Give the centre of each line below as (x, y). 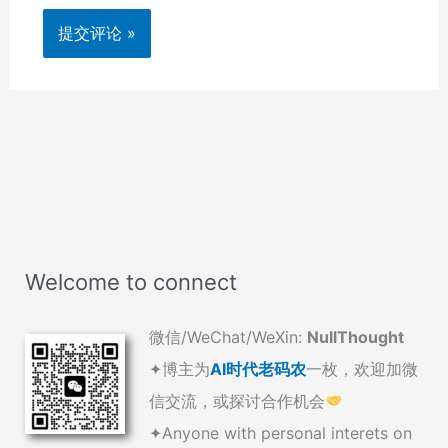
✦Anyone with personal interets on (280, 432)
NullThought (355, 336)
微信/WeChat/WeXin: (227, 336)
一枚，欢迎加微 (361, 368)
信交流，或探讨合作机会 (236, 400)
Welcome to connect (130, 281)
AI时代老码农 (257, 368)
